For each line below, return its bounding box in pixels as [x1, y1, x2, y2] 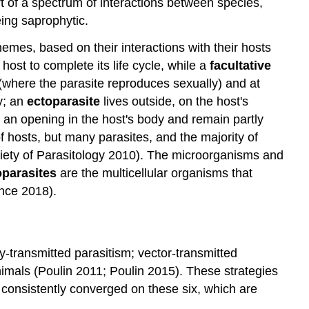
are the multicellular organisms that [57, 166, 252, 180]
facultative [210, 58, 271, 72]
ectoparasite [27, 94, 100, 108]
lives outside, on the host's [100, 94, 248, 108]
